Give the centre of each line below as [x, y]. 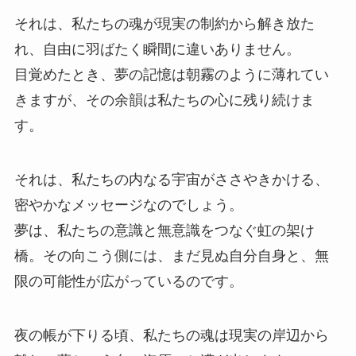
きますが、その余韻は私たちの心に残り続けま [164, 100]
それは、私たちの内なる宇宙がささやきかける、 [171, 179]
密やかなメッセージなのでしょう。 [128, 205]
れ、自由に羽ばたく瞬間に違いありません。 [157, 49]
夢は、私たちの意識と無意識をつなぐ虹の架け [164, 230]
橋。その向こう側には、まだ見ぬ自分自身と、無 [171, 255]
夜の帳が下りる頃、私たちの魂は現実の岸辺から [171, 335]
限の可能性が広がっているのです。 [128, 281]
